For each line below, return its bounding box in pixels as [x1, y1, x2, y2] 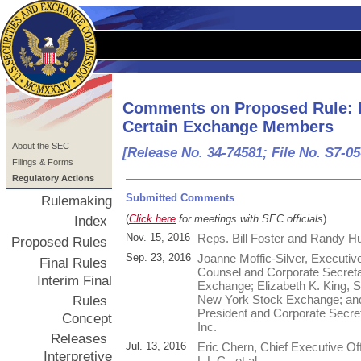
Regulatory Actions [12, 173, 94, 183]
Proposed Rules [11, 234, 107, 250]
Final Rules [39, 255, 107, 271]
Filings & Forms [12, 157, 73, 167]
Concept [62, 310, 112, 326]
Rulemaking [41, 193, 112, 209]
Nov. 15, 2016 [126, 230, 190, 243]
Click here [129, 212, 176, 225]
